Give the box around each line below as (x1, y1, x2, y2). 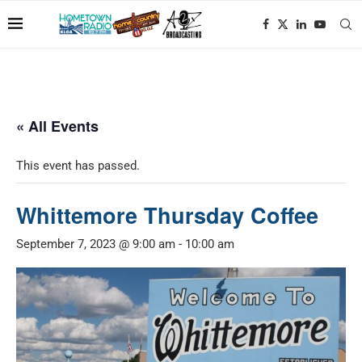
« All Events (16, 116, 99, 137)
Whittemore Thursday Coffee (16, 200, 318, 230)
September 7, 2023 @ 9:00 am (16, 237, 175, 251)
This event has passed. (16, 158, 140, 173)
